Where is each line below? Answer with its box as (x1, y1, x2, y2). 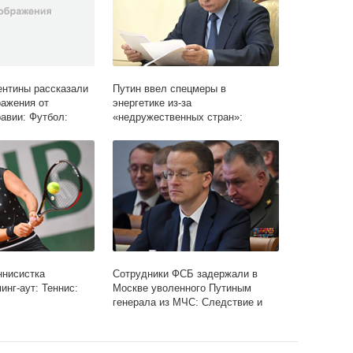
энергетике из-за (113, 97, 192, 110)
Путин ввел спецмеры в (113, 83, 227, 95)
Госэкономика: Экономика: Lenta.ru (113, 125, 280, 138)
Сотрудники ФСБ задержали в (113, 268, 258, 281)
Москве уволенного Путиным (113, 282, 252, 295)
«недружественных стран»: (113, 111, 243, 124)
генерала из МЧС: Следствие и (113, 296, 263, 309)
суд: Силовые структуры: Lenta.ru (113, 310, 275, 323)
